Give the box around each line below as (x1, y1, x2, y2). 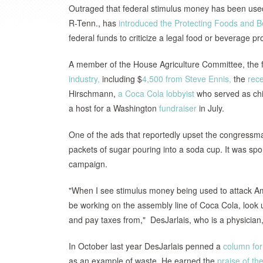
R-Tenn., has (69, 17, 119, 29)
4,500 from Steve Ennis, (142, 73, 231, 85)
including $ (100, 73, 142, 85)
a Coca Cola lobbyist (118, 87, 194, 99)
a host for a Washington (69, 102, 159, 114)
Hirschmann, (69, 87, 118, 99)
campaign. (69, 158, 107, 170)
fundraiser (159, 102, 197, 114)
